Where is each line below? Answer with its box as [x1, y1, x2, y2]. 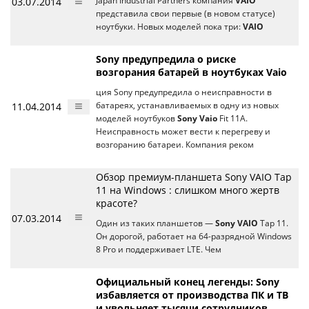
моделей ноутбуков [96, 113, 177, 124]
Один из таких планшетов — [96, 218, 215, 229]
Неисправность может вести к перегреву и [96, 126, 270, 137]
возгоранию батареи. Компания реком [96, 139, 254, 150]
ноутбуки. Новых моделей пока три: [96, 21, 243, 32]
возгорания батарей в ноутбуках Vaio [96, 66, 287, 79]
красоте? [96, 197, 137, 210]
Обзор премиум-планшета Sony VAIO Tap [96, 170, 292, 184]
